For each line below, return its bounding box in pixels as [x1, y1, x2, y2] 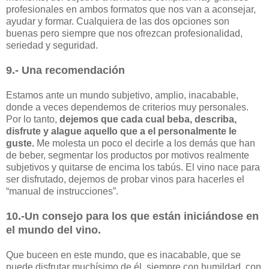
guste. [6, 138, 34, 148]
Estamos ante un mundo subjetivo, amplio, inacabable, [6, 89, 238, 100]
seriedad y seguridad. [6, 40, 98, 50]
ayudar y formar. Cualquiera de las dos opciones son [6, 16, 229, 26]
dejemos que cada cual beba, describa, [59, 113, 237, 124]
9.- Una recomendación [6, 64, 128, 76]
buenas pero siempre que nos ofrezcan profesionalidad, [6, 28, 243, 38]
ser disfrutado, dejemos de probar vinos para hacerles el [6, 174, 244, 184]
